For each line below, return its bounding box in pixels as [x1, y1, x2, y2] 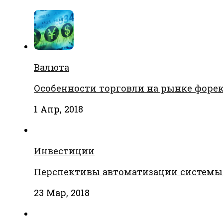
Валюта [34, 61, 69, 73]
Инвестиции [34, 145, 95, 157]
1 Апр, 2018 [34, 103, 83, 115]
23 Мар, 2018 [34, 187, 90, 199]
